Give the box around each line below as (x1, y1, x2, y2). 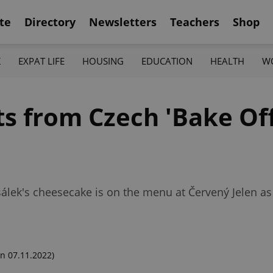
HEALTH (210, 54, 245, 67)
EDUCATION (141, 54, 193, 67)
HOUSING (82, 54, 124, 67)
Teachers (170, 14, 219, 29)
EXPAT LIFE (18, 54, 65, 67)
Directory (24, 14, 76, 29)
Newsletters (89, 14, 157, 29)
